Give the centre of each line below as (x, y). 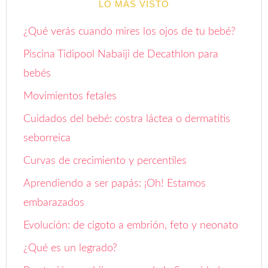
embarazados (54, 178)
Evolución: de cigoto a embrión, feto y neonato (131, 201)
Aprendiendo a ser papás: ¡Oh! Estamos (115, 159)
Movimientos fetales (70, 71)
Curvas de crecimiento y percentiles (105, 136)
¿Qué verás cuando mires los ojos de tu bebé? (130, 7)
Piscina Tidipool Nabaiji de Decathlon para (121, 30)
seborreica (47, 113)
